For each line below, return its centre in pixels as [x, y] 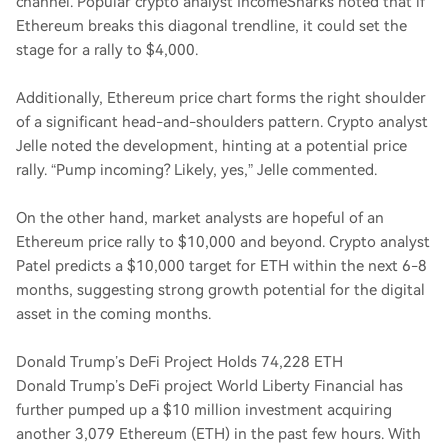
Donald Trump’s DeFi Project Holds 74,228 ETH [179, 362]
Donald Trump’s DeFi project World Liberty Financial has [209, 386]
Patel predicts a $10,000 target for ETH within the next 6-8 [221, 266]
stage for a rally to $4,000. [107, 50]
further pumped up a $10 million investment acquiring [204, 410]
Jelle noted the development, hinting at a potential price [211, 146]
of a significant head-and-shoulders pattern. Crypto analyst [222, 122]
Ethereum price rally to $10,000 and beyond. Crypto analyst [223, 242]
